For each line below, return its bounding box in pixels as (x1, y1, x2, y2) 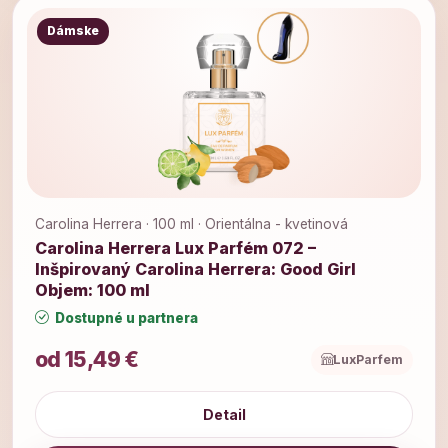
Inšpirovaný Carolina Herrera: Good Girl (35, 258, 356, 279)
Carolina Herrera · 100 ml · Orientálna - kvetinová (35, 215, 348, 232)
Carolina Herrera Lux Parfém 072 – (35, 237, 316, 258)
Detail (202, 406, 246, 423)
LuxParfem (333, 351, 404, 367)
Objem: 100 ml (35, 279, 150, 300)
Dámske (46, 23, 99, 38)
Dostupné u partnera (52, 309, 198, 326)
